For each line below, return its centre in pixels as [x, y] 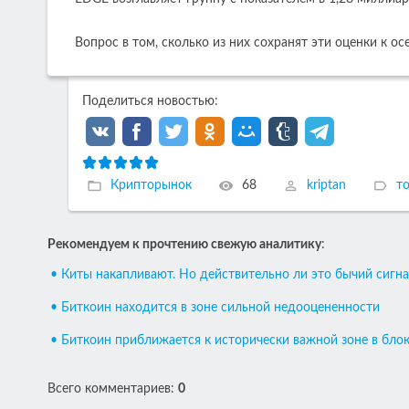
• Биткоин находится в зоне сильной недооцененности [215, 307]
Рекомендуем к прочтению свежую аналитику [184, 244]
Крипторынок [151, 185]
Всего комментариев [109, 388]
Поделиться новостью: [150, 101]
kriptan [326, 185]
